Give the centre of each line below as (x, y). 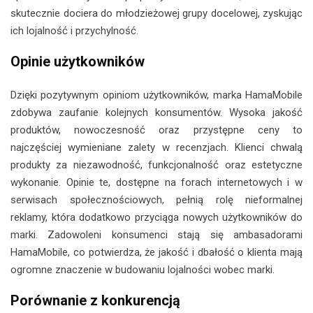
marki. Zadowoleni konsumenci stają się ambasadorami (156, 234)
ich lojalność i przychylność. (74, 30)
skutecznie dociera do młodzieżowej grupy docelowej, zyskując (156, 13)
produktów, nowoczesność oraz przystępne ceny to (156, 130)
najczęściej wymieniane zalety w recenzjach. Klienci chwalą (156, 147)
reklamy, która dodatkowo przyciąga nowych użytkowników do (156, 217)
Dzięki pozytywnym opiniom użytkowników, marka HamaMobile (156, 95)
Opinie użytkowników (78, 61)
